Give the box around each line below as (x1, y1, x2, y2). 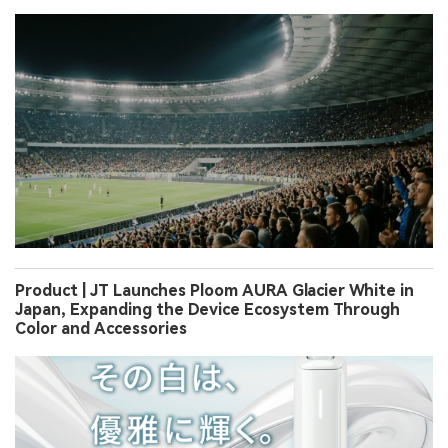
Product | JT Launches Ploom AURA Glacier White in (15, 280, 414, 300)
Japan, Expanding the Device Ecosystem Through (15, 299, 400, 319)
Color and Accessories (15, 318, 187, 338)
